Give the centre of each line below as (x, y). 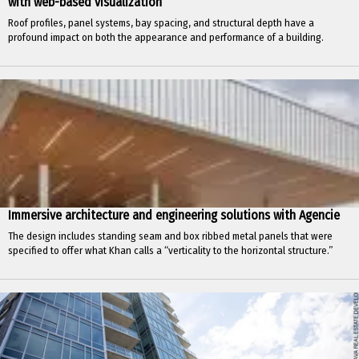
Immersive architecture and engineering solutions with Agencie (174, 215)
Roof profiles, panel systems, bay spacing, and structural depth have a (161, 23)
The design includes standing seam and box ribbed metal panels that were (170, 236)
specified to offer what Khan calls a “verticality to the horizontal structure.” (171, 250)
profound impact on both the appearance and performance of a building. (166, 37)
